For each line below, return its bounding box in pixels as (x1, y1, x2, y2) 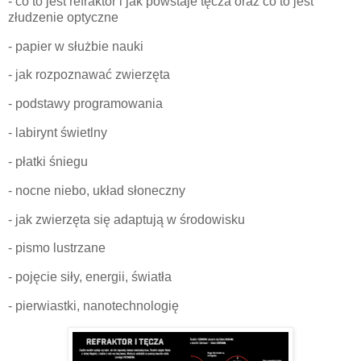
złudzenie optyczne (8, 10, 118, 24)
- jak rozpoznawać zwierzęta (8, 68, 170, 82)
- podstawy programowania (8, 97, 163, 111)
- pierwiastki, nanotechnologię (8, 299, 182, 313)
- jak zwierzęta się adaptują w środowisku (8, 212, 245, 226)
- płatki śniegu (8, 154, 88, 168)
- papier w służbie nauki (8, 39, 143, 53)
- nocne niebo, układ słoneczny (8, 183, 185, 197)
